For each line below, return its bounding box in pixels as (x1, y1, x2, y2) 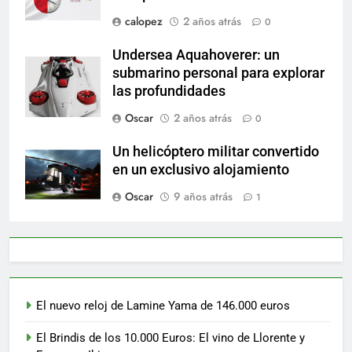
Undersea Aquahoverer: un (112, 46, 280, 63)
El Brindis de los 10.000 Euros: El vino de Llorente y (36, 330, 305, 345)
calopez (125, 13, 163, 29)
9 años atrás (174, 188, 233, 204)
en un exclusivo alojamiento (112, 161, 289, 178)
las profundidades (112, 82, 225, 99)
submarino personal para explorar (112, 64, 324, 81)
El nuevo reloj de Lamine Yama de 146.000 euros (36, 298, 290, 313)
